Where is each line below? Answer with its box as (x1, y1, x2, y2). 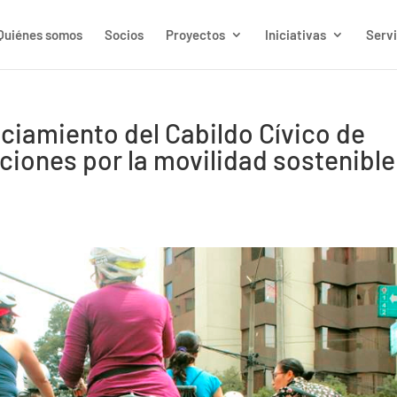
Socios (105, 27, 144, 43)
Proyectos (166, 27, 225, 43)
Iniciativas (265, 27, 326, 43)
